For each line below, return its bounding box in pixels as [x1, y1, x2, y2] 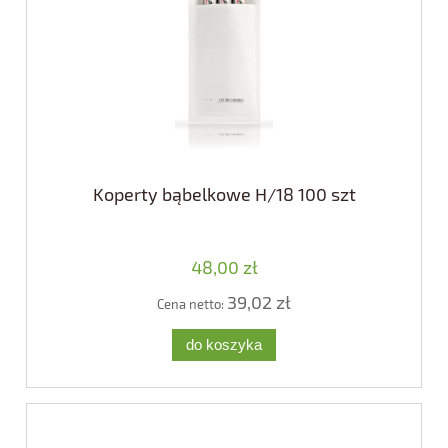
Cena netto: [157, 296, 227, 313]
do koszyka [186, 336, 262, 354]
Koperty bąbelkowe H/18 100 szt [92, 183, 356, 206]
